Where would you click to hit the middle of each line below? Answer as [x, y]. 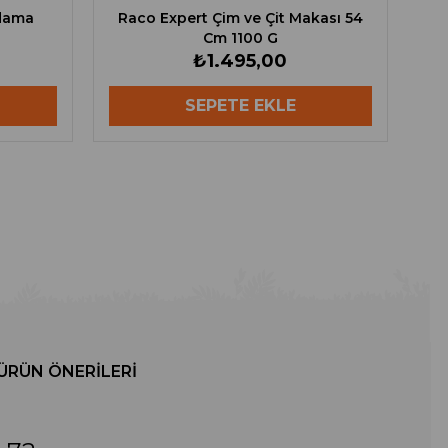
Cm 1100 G [240, 38]
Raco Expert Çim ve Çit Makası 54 [240, 18]
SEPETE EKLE [240, 106]
